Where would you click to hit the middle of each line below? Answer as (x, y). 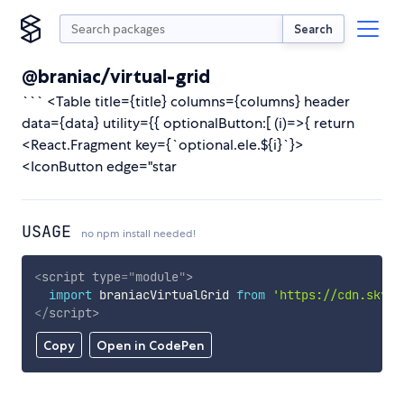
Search (313, 28)
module (156, 276)
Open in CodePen (150, 346)
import (70, 294)
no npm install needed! (138, 234)
